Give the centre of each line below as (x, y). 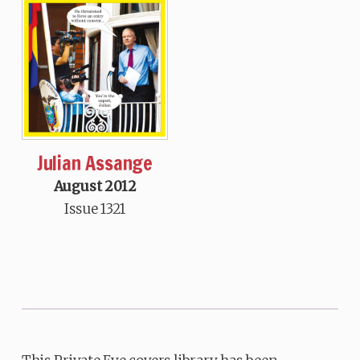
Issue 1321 (95, 209)
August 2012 (95, 187)
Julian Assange (95, 164)
